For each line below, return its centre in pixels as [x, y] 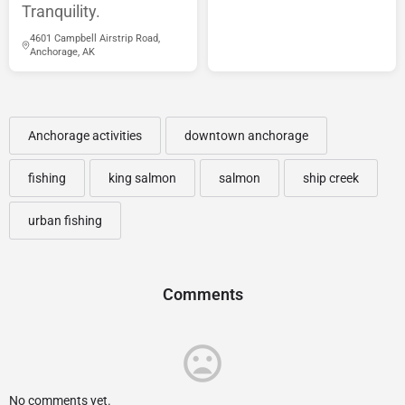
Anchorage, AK [63, 52]
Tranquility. [61, 12]
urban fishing [65, 221]
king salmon [142, 179]
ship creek [331, 179]
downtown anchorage [246, 136]
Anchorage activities [85, 136]
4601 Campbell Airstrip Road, [95, 39]
